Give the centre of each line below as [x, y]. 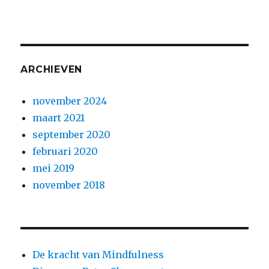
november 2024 [70, 101]
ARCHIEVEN [52, 69]
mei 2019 [54, 168]
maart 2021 [59, 117]
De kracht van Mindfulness [98, 254]
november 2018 [69, 185]
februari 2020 [65, 151]
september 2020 [72, 134]
